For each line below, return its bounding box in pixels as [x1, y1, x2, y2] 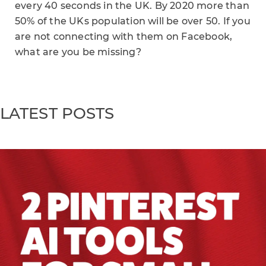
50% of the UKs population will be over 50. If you [15, 15, 251, 27]
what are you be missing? [15, 46, 141, 58]
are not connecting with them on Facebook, [15, 31, 233, 42]
